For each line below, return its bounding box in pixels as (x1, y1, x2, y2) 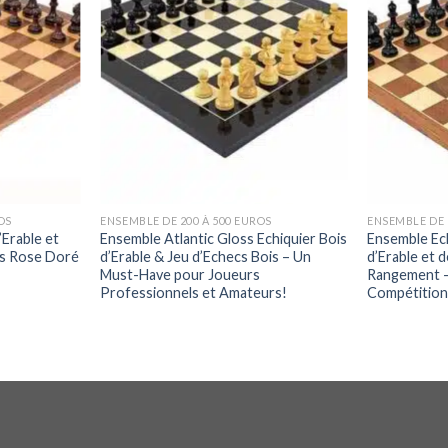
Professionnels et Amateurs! (100, 283, 288, 301)
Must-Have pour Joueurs (100, 265, 261, 283)
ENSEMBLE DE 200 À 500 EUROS (100, 213, 272, 227)
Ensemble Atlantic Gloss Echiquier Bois (100, 229, 348, 247)
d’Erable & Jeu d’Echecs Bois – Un (100, 247, 312, 265)
